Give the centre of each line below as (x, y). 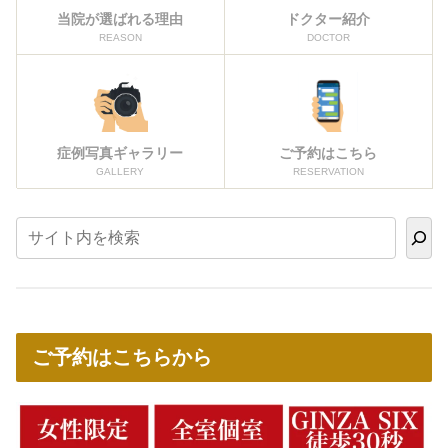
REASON (120, 37)
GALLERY (120, 171)
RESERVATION (328, 171)
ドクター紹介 (328, 18)
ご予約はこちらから (122, 357)
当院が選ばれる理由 (120, 18)
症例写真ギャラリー (120, 152)
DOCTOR (328, 37)
